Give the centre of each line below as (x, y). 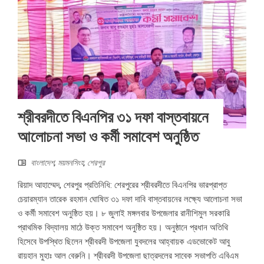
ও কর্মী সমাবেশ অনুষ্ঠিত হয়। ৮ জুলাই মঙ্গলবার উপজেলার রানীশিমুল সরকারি (124, 214)
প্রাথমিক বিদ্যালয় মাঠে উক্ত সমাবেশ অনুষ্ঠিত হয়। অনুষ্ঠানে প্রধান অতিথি (123, 228)
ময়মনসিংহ (71, 163)
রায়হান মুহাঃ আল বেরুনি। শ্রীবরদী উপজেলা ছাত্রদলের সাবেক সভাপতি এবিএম (128, 256)
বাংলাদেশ (42, 163)
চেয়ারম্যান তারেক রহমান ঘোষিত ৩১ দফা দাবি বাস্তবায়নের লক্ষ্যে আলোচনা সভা (130, 199)
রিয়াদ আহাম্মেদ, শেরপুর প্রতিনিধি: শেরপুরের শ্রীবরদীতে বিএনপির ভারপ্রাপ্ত (122, 185)
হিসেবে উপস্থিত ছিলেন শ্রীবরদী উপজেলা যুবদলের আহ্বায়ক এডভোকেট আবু (124, 242)
